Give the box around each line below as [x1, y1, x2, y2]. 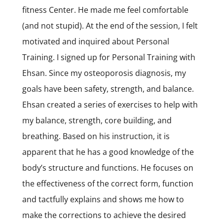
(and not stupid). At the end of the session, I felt [22, 20, 198, 31]
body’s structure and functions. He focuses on [22, 162, 193, 173]
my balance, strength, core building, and [22, 114, 172, 126]
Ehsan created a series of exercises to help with [22, 99, 198, 110]
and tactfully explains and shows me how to [22, 193, 184, 205]
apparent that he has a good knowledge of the [22, 146, 194, 157]
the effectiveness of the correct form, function [22, 178, 193, 189]
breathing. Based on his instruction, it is [22, 130, 170, 142]
